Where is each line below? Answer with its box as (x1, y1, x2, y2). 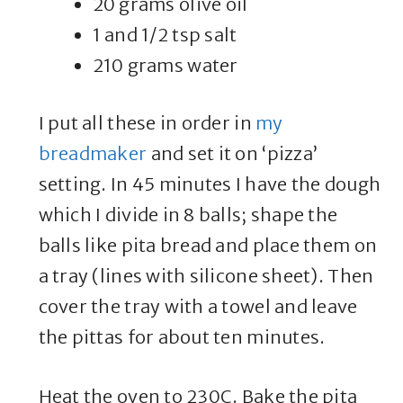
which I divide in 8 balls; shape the (38, 203, 338, 227)
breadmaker (38, 142, 148, 166)
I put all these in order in (38, 112, 256, 135)
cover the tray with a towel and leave (38, 295, 358, 318)
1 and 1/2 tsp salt (92, 23, 237, 47)
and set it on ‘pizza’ (147, 142, 318, 166)
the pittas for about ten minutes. (38, 326, 326, 349)
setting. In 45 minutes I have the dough (38, 173, 381, 196)
